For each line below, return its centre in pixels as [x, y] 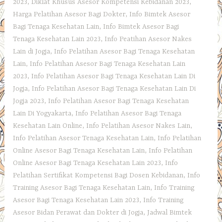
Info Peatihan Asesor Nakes [148, 39]
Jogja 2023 [29, 101]
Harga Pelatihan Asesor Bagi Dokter [69, 15]
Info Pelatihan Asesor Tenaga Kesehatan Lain [83, 139]
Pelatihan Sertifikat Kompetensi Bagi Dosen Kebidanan [98, 176]
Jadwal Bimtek [170, 213]
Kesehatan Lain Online [48, 126]
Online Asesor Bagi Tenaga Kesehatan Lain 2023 [87, 163]
